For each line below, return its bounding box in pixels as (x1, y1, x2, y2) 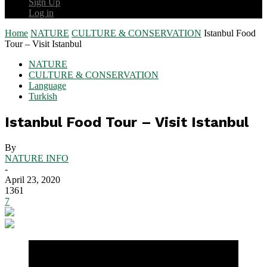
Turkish (29, 91, 57, 101)
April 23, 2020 (5, 174, 60, 185)
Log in (29, 8, 54, 18)
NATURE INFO (5, 153, 69, 163)
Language (29, 80, 66, 91)
